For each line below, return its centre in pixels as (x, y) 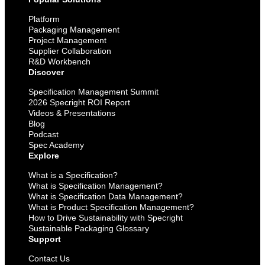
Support (45, 239)
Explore (44, 155)
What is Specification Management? (96, 185)
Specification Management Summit (93, 91)
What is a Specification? (73, 175)
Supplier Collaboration (70, 51)
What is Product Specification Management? (111, 207)
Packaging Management (74, 29)
